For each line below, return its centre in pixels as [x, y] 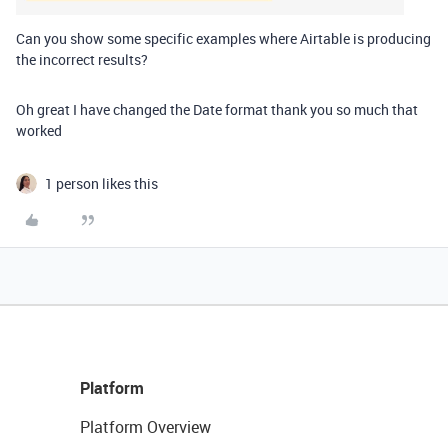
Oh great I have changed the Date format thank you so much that [217, 109]
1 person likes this [101, 183]
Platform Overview [145, 427]
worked [39, 130]
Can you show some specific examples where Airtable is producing [223, 38]
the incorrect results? [82, 59]
